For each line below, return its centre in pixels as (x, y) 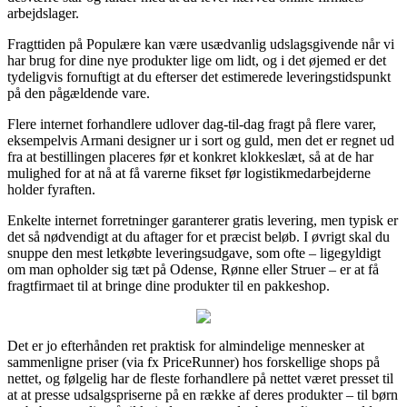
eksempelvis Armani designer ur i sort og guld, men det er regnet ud (201, 140)
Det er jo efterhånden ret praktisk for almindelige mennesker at (186, 345)
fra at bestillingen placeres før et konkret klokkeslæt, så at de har (190, 156)
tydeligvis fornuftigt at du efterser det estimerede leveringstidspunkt (199, 76)
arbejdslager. (43, 13)
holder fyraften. (51, 189)
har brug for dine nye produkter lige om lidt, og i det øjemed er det (197, 60)
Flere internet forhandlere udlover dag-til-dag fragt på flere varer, (192, 124)
